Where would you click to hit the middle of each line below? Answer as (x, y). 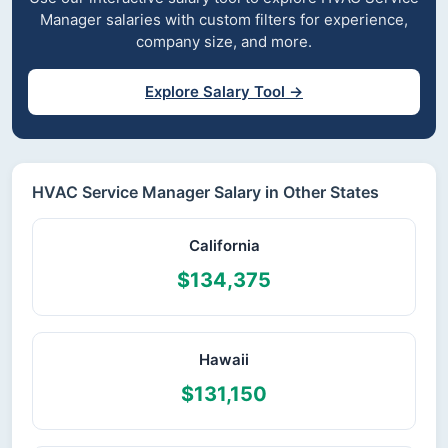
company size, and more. (224, 41)
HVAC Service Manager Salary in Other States (205, 192)
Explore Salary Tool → (224, 91)
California (224, 245)
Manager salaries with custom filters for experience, (224, 19)
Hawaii (224, 359)
